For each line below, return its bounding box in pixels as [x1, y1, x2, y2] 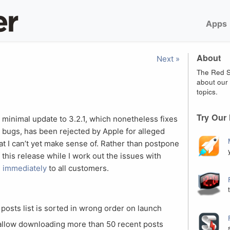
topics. [196, 86, 218, 97]
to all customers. [47, 163, 109, 173]
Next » [156, 54, 180, 64]
